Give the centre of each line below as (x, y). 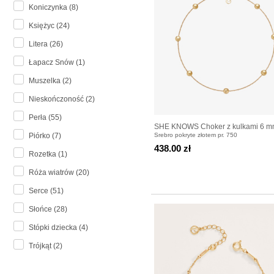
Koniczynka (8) (54, 8)
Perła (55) (45, 118)
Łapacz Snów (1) (57, 63)
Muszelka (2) (50, 81)
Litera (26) (46, 44)
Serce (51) (46, 191)
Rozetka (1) (48, 154)
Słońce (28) (48, 209)
